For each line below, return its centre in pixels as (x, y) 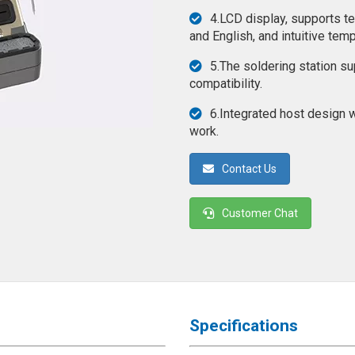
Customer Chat (260, 213)
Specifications (244, 326)
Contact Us (249, 169)
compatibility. (226, 84)
